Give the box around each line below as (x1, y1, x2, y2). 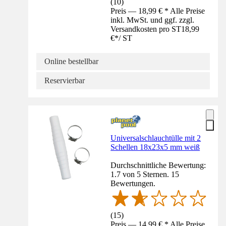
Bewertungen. (110, 179, 156, 188)
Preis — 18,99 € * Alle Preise (110, 7, 205, 16)
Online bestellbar (44, 57, 98, 66)
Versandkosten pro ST (110, 25, 182, 34)
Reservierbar (44, 76, 85, 85)
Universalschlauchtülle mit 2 (110, 134, 201, 143)
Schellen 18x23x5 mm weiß (110, 143, 200, 152)
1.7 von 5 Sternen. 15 (110, 170, 180, 179)
